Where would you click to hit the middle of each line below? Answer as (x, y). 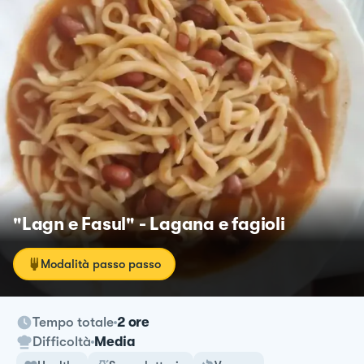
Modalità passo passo (101, 264)
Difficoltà (62, 341)
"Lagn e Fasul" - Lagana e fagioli (149, 223)
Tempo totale (73, 322)
